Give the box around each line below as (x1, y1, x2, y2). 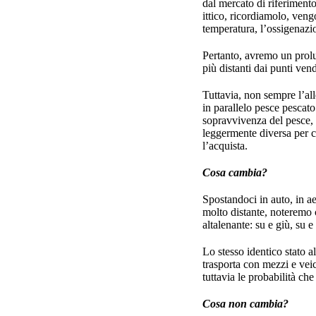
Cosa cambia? (202, 166, 267, 178)
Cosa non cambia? (202, 298, 288, 310)
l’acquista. (202, 140, 250, 152)
